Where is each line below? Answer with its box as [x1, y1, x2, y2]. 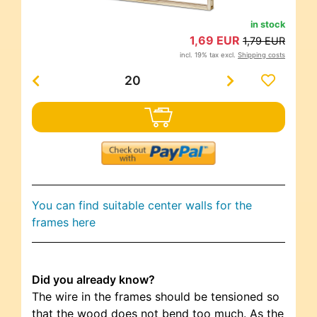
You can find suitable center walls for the [32, 197, 252, 212]
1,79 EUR [243, 34, 285, 47]
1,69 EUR [190, 33, 243, 47]
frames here [32, 214, 96, 229]
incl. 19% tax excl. [180, 50, 238, 59]
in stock [250, 18, 285, 30]
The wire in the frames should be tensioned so [32, 289, 279, 304]
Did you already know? [32, 272, 155, 287]
